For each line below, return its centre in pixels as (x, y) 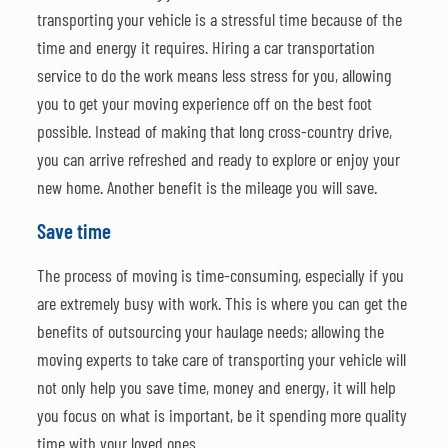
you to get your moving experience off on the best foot (204, 102)
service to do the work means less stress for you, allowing (213, 74)
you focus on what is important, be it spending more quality (221, 414)
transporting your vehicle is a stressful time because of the (219, 18)
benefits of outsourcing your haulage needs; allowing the (210, 330)
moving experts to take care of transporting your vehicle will (221, 358)
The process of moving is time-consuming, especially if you (220, 274)
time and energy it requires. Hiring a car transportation (205, 46)
